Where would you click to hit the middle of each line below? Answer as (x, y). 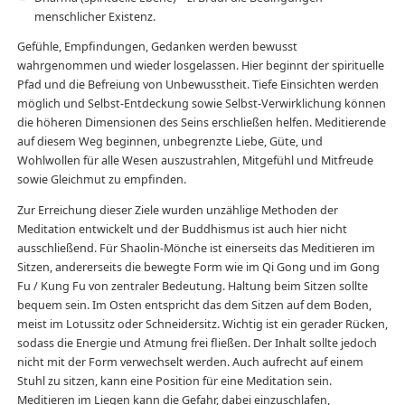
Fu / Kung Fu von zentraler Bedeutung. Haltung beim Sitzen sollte (192, 287)
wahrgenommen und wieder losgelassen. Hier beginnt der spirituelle (200, 66)
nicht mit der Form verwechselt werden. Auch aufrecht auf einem (190, 363)
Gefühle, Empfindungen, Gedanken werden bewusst (157, 47)
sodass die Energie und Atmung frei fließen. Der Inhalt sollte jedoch (197, 344)
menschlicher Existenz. (94, 16)
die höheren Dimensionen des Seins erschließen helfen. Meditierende (201, 123)
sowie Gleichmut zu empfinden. (101, 180)
